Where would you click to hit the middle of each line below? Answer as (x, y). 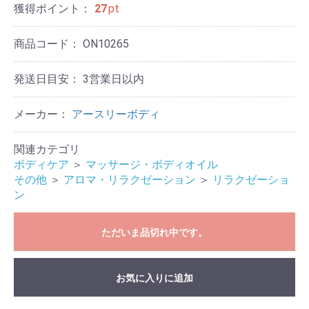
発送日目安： (48, 79)
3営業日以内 (113, 79)
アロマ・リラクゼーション (130, 180)
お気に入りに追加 (154, 278)
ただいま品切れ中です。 (154, 232)
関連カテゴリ (47, 149)
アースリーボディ (116, 114)
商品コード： (48, 44)
